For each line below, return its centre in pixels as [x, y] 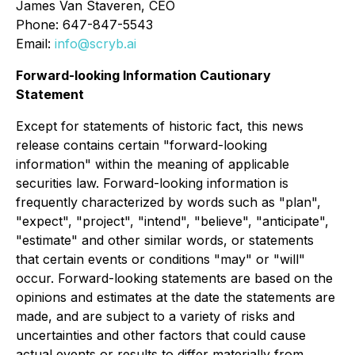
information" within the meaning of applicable [153, 164]
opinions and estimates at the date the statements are [176, 297]
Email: [35, 44]
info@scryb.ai [95, 44]
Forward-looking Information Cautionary [143, 75]
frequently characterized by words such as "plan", [168, 202]
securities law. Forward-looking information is [152, 183]
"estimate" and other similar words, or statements [165, 240]
